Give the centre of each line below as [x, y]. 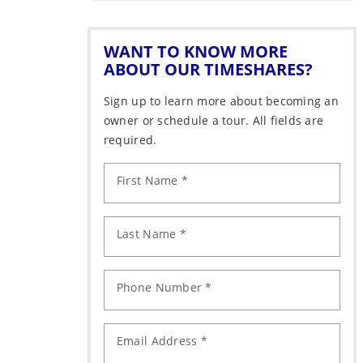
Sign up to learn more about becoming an [221, 101]
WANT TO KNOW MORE [195, 52]
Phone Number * [164, 288]
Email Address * [162, 341]
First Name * [152, 181]
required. [130, 140]
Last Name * [151, 234]
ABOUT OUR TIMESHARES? [208, 70]
